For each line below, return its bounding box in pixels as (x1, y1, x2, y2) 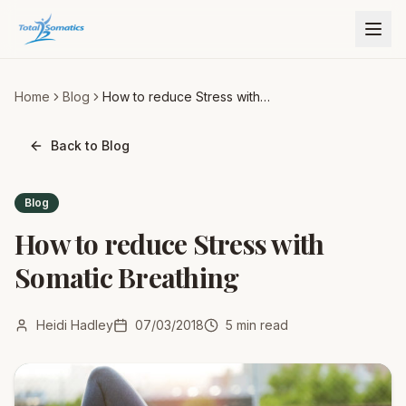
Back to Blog (51, 138, 130, 153)
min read (233, 317, 288, 333)
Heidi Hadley (36, 317, 113, 333)
